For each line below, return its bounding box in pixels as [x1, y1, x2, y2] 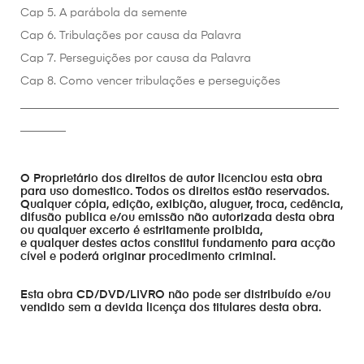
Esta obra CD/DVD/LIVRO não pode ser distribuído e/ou [20, 289, 331, 301]
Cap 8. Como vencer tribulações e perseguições [20, 75, 280, 87]
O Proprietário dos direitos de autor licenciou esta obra [20, 172, 323, 184]
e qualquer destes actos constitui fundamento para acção [20, 237, 336, 249]
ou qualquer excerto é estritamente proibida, [20, 224, 262, 236]
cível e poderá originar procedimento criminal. [20, 250, 275, 262]
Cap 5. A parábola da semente [20, 6, 187, 19]
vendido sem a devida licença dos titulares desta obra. [20, 302, 321, 314]
